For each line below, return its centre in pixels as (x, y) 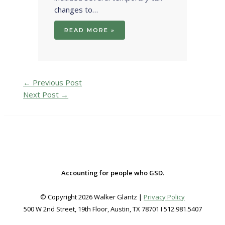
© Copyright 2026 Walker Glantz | (92, 197)
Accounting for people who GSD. (113, 173)
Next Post (42, 95)
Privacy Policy (164, 197)
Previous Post (57, 83)
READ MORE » (90, 30)
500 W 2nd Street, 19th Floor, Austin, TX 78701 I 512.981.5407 (113, 209)
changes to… (76, 9)
